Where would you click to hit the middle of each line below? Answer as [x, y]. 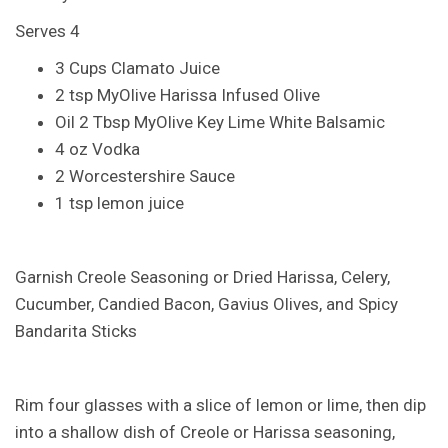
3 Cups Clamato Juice [137, 68]
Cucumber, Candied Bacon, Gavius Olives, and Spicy [206, 304]
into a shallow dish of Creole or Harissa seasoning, [205, 432]
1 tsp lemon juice [119, 203]
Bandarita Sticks [76, 331]
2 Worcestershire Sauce [145, 176]
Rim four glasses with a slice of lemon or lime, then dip [220, 405]
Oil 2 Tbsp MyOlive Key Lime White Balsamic [220, 122]
